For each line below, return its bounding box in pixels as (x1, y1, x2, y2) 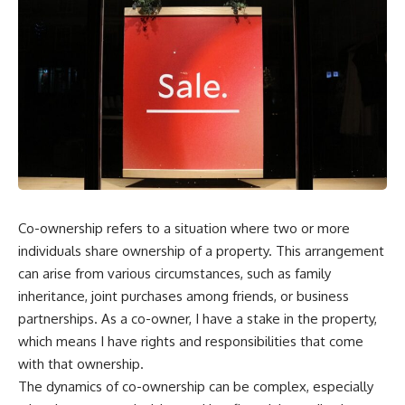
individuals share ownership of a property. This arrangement (18, 241, 384, 259)
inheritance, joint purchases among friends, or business (18, 287, 349, 305)
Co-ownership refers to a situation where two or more (18, 219, 350, 237)
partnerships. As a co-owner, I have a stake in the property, (18, 309, 377, 327)
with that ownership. (18, 354, 144, 372)
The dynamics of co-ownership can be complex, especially (18, 377, 373, 395)
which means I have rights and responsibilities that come (18, 332, 363, 350)
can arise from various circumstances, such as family (18, 264, 331, 282)
